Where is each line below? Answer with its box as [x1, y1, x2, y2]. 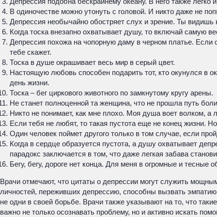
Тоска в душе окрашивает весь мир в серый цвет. [10, 58, 175, 66]
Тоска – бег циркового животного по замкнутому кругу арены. [10, 89, 213, 97]
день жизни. [10, 78, 49, 87]
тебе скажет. [10, 48, 51, 56]
